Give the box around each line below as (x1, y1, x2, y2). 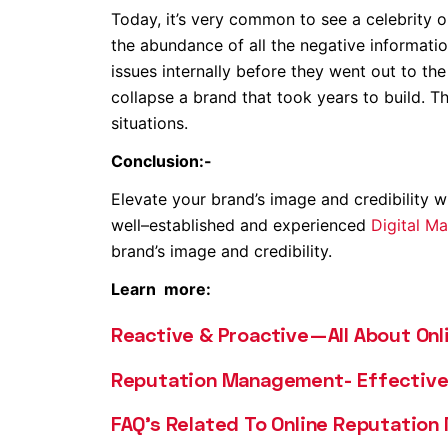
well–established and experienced (110, 215, 371, 235)
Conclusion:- (110, 151, 212, 171)
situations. (110, 113, 188, 133)
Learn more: (110, 279, 211, 299)
